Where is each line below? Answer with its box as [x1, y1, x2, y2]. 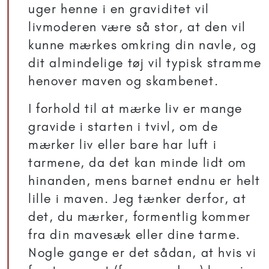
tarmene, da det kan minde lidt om [28, 155, 247, 171]
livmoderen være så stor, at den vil [28, 19, 247, 35]
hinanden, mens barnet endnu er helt [28, 173, 261, 189]
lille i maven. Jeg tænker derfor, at [28, 191, 247, 207]
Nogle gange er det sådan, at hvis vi [28, 245, 257, 261]
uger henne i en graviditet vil [28, 1, 210, 17]
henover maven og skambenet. [28, 73, 219, 89]
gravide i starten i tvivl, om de [28, 119, 219, 134]
